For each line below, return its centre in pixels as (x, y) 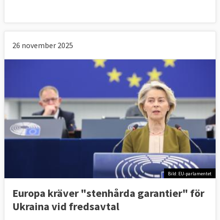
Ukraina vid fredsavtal (66, 206)
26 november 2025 (43, 45)
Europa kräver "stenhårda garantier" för (108, 193)
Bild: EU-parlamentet (190, 173)
